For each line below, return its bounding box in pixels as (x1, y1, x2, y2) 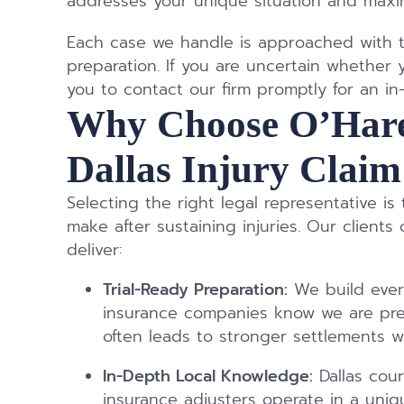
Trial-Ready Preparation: (103, 277, 289, 302)
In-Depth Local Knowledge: (103, 363, 314, 389)
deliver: (67, 238, 123, 263)
